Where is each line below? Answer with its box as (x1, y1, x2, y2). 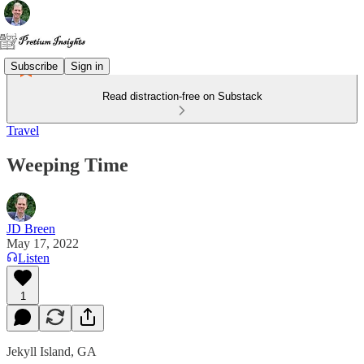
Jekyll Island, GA (6, 344, 97, 358)
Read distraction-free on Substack (102, 90, 262, 102)
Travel (6, 123, 39, 137)
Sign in (71, 59, 103, 72)
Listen (18, 250, 50, 265)
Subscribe (11, 59, 58, 72)
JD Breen (6, 221, 55, 236)
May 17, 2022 (6, 236, 79, 250)
